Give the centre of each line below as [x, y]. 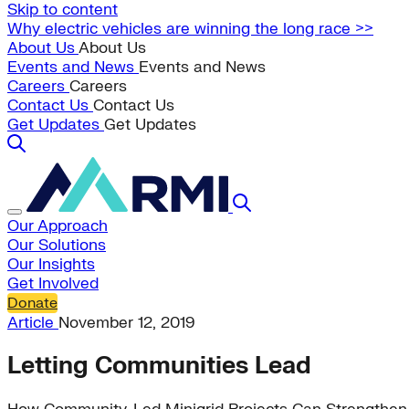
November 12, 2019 [127, 323]
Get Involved [53, 283]
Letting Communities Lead [159, 367]
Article [33, 323]
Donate [32, 303]
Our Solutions [57, 245]
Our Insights [51, 264]
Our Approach [58, 226]
